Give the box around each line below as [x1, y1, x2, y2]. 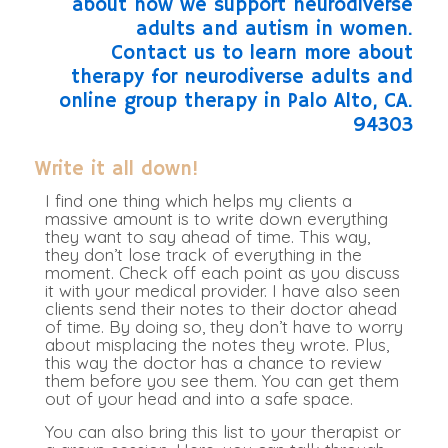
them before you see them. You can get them [45, 370, 399, 392]
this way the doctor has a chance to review [45, 352, 382, 374]
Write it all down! [35, 157, 199, 183]
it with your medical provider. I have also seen [45, 280, 400, 302]
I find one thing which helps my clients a [45, 190, 352, 212]
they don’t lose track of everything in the [45, 244, 362, 266]
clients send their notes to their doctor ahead [45, 298, 397, 320]
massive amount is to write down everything [45, 208, 388, 230]
